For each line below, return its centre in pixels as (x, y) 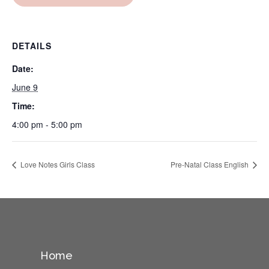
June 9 (25, 87)
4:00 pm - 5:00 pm (47, 125)
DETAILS (32, 46)
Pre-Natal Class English (210, 165)
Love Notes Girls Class (57, 165)
